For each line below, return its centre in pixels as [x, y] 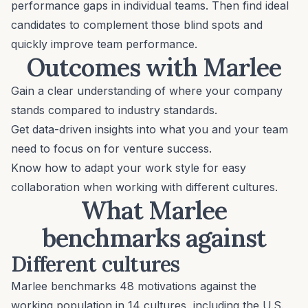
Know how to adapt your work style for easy [129, 168]
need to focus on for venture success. [111, 149]
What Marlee [154, 211]
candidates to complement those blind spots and [137, 25]
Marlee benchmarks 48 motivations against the [134, 286]
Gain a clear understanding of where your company [147, 91]
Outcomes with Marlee [154, 68]
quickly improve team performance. [104, 44]
